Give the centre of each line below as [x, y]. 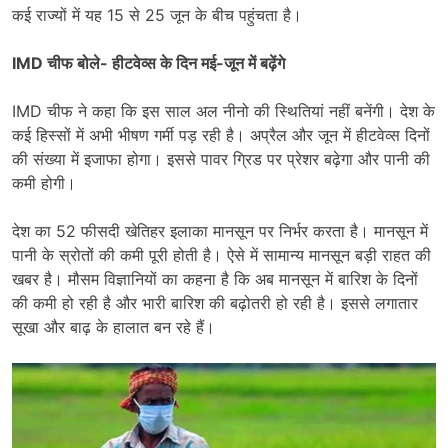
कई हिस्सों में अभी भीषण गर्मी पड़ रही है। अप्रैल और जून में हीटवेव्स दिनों [221, 135]
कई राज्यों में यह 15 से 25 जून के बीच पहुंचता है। [157, 15]
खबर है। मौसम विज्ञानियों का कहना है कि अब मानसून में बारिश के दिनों [215, 279]
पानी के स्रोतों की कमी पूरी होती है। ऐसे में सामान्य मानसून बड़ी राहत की [221, 255]
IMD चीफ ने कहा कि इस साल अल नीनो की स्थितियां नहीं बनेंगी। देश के [223, 111]
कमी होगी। [44, 183]
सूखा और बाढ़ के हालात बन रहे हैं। [113, 327]
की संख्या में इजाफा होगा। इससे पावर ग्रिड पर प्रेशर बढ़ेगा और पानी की [221, 159]
